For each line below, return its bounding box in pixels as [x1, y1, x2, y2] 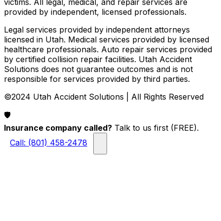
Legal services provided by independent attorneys [4, 24, 190, 35]
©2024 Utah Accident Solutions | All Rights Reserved [4, 91, 204, 102]
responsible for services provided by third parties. [4, 74, 190, 84]
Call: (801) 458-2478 [10, 138, 87, 148]
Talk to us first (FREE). [112, 122, 199, 133]
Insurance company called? [4, 122, 112, 133]
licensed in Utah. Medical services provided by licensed [4, 34, 209, 44]
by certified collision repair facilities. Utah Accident [4, 54, 192, 64]
